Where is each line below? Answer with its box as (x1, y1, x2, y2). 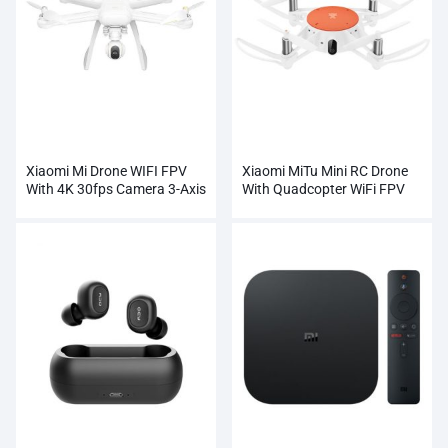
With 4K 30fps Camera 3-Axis (26, 181, 206, 198)
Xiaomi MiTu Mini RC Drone (242, 163, 408, 180)
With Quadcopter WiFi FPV (242, 181, 405, 198)
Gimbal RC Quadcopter (26, 199, 168, 216)
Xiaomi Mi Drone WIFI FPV (26, 163, 187, 180)
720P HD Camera (242, 199, 349, 216)
